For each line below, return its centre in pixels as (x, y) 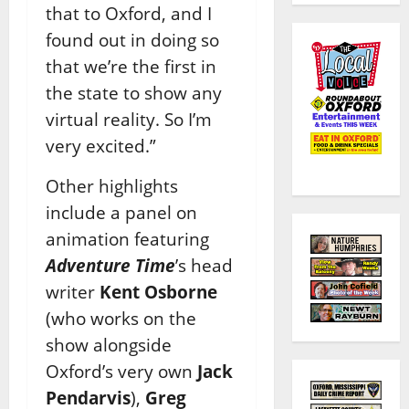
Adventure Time (110, 265)
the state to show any (134, 92)
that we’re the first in (131, 66)
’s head (204, 265)
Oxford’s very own (121, 371)
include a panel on (121, 212)
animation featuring (127, 238)
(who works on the (121, 318)
